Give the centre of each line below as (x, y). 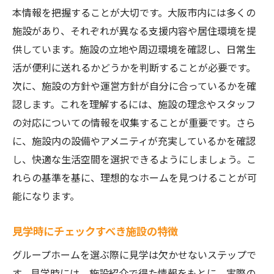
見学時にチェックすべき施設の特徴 (95, 231)
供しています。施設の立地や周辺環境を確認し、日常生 (134, 49)
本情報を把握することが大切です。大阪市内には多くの (134, 12)
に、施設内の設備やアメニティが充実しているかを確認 (134, 141)
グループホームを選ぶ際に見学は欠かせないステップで (134, 254)
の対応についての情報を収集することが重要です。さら (134, 122)
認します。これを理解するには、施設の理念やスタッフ (134, 104)
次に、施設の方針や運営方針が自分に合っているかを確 (134, 86)
